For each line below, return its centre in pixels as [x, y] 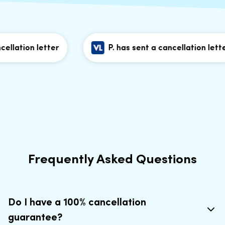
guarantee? [35, 216]
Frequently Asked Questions [113, 158]
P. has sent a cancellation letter [157, 47]
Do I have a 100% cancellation [77, 201]
